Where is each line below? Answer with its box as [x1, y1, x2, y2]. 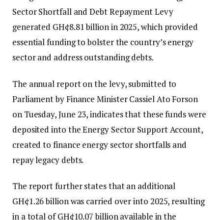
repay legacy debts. [12, 154, 84, 165]
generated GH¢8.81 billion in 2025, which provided [12, 21, 198, 33]
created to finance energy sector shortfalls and [12, 138, 187, 150]
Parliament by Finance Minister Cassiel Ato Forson [12, 93, 198, 105]
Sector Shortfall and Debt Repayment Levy [12, 6, 173, 18]
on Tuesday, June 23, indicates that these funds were [12, 108, 206, 120]
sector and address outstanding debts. [12, 52, 154, 63]
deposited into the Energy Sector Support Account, [12, 123, 203, 135]
